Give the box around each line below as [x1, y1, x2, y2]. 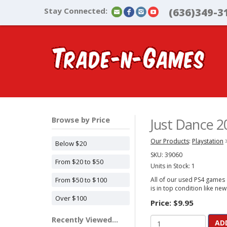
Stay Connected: [44, 6, 107, 16]
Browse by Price [52, 115, 110, 125]
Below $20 [55, 139, 87, 148]
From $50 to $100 [55, 175, 107, 184]
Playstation [192, 137, 223, 145]
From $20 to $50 [55, 157, 103, 166]
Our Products [150, 137, 189, 145]
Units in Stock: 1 [150, 162, 195, 170]
